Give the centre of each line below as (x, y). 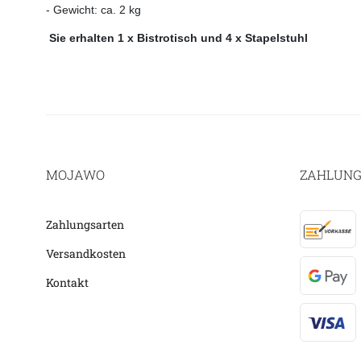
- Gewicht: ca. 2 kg (119, 9)
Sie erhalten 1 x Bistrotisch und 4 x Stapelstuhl (178, 37)
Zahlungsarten (85, 224)
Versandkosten (86, 253)
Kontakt (67, 282)
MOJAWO (75, 174)
